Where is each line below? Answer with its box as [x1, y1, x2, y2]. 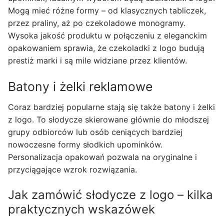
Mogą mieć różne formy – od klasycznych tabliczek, [8, 5, 206, 15]
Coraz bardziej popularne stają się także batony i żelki [8, 102, 215, 112]
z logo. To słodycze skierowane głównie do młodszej [8, 114, 209, 125]
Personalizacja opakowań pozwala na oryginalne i [8, 152, 197, 162]
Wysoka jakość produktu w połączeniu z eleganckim [8, 30, 207, 40]
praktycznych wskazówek [8, 201, 155, 216]
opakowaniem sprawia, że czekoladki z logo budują [8, 42, 204, 53]
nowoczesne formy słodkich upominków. [8, 139, 162, 150]
